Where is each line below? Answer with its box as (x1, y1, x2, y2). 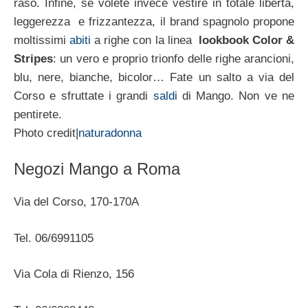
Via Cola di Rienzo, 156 (14, 267, 134, 281)
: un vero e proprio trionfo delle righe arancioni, (53, 52, 294, 65)
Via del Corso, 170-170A (14, 195, 139, 209)
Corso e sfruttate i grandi (14, 89, 153, 102)
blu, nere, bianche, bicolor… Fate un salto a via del (14, 70, 294, 84)
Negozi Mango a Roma (14, 159, 180, 179)
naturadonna (78, 126, 142, 140)
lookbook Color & (198, 33, 295, 47)
